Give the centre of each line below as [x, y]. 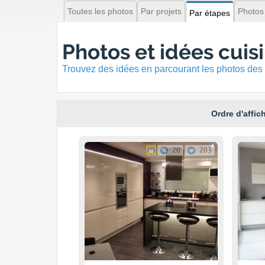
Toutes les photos [100, 11]
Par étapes [210, 13]
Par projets [161, 11]
